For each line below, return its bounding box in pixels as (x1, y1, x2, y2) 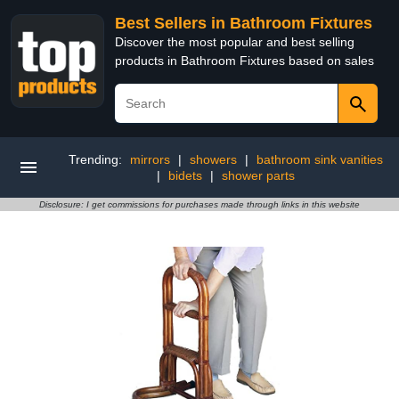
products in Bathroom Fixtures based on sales (115, 53, 374, 68)
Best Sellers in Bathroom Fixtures (115, 14, 372, 32)
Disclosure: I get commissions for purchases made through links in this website (39, 199, 360, 209)
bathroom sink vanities (256, 152, 383, 167)
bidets (168, 168, 202, 183)
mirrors (130, 152, 170, 167)
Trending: (69, 152, 126, 167)
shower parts (222, 168, 295, 183)
